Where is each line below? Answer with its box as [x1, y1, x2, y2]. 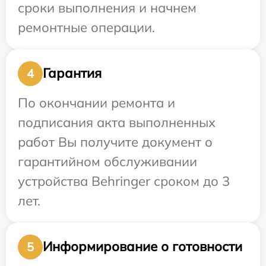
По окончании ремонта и [18, 94, 175, 111]
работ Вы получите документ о [18, 133, 213, 150]
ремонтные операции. [18, 18, 155, 36]
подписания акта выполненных [18, 113, 216, 131]
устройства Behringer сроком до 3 [18, 172, 230, 189]
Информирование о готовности [43, 238, 242, 255]
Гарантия [43, 65, 102, 82]
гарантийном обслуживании [18, 153, 197, 170]
